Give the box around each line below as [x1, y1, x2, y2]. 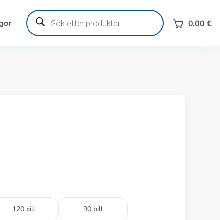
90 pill [83, 204, 103, 214]
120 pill [12, 204, 35, 214]
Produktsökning [25, 8, 81, 19]
